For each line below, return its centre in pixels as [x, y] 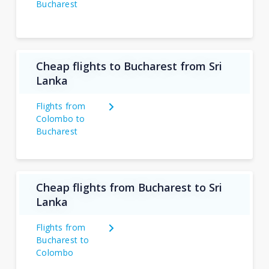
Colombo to [60, 119]
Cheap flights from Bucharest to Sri [129, 187]
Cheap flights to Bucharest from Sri [129, 66]
